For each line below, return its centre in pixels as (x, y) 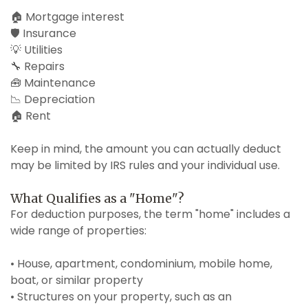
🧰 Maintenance (53, 82)
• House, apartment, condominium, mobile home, (141, 263)
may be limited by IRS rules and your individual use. (145, 165)
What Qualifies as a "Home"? (97, 198)
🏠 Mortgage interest (67, 16)
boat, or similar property (77, 280)
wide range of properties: (78, 230)
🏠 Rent (31, 115)
